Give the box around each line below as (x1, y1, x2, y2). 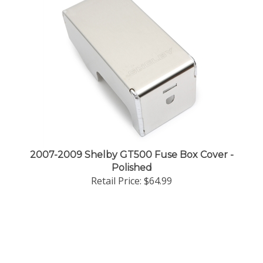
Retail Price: (91, 174, 141, 187)
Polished (111, 162, 152, 173)
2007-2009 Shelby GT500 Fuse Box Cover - (29, 149, 234, 160)
